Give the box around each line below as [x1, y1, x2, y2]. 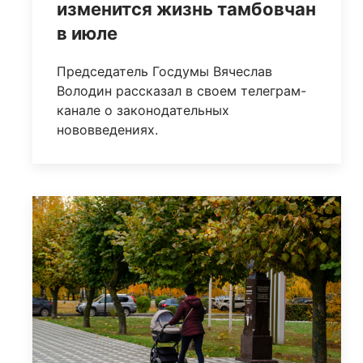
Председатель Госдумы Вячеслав [57, 63, 272, 80]
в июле [57, 23, 117, 45]
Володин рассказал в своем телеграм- [57, 83, 306, 100]
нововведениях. [57, 122, 158, 139]
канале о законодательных [57, 102, 229, 119]
